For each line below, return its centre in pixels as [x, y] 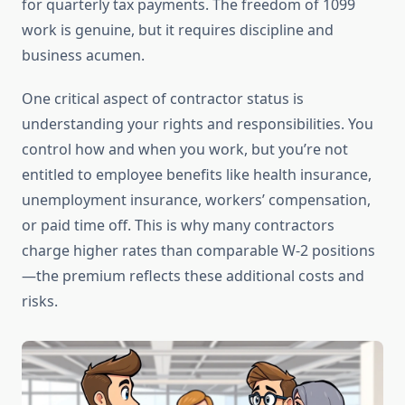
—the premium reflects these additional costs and [193, 276]
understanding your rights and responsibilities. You [198, 124]
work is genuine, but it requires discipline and [178, 30]
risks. [40, 301]
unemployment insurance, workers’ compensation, [196, 200]
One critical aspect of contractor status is [163, 99]
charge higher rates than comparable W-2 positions [198, 251]
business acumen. [83, 56]
